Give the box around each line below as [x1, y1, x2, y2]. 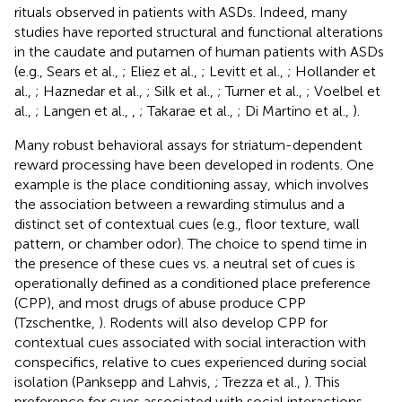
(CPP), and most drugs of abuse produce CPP [14, 293, 306, 311]
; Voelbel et [306, 82, 380, 100]
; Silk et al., [146, 82, 217, 100]
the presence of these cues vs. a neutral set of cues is [14, 254, 355, 272]
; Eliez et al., [122, 62, 201, 80]
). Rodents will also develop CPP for [99, 313, 328, 331]
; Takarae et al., [139, 101, 237, 119]
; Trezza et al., [214, 372, 304, 390]
